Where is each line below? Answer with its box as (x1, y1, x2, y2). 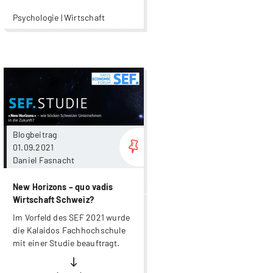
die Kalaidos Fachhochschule (13, 225, 126, 236)
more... (144, 69, 172, 80)
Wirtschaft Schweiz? (13, 194, 94, 205)
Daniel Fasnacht (13, 154, 75, 165)
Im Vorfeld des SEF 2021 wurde (13, 212, 130, 223)
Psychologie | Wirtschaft (13, 12, 105, 23)
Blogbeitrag (13, 129, 59, 140)
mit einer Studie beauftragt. (13, 238, 120, 249)
